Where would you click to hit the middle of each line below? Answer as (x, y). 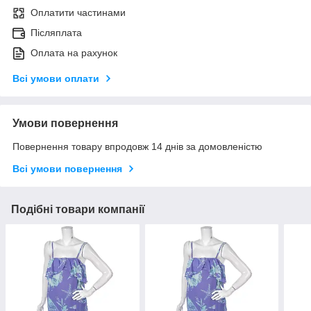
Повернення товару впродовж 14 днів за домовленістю (137, 147)
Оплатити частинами (78, 13)
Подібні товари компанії (78, 210)
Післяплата (56, 33)
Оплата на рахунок (74, 53)
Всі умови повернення (67, 169)
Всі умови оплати (56, 79)
